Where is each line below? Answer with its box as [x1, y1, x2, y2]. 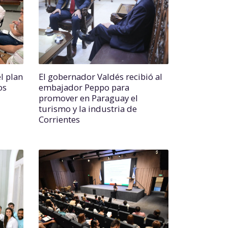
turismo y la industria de [39, 103, 137, 115]
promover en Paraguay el [39, 92, 138, 104]
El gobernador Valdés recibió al [39, 71, 162, 82]
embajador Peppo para [39, 81, 129, 93]
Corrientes [39, 113, 80, 125]
